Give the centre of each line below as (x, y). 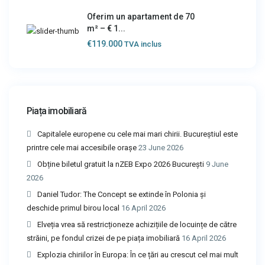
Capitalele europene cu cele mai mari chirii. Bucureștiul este (138, 134)
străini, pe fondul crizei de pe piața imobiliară (103, 238)
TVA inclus (143, 44)
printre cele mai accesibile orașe (82, 148)
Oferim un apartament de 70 (141, 17)
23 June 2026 (161, 148)
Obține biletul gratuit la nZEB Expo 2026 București (121, 164)
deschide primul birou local (73, 208)
